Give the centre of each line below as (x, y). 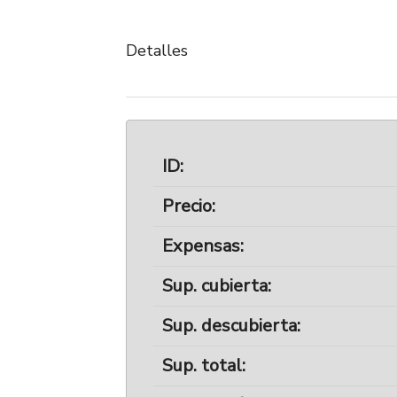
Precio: (189, 206)
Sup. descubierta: (231, 326)
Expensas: (203, 246)
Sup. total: (204, 366)
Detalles (157, 50)
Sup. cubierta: (217, 286)
